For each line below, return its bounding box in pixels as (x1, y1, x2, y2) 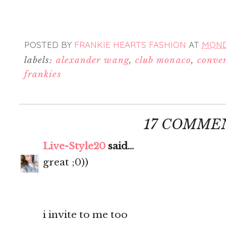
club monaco (135, 54, 191, 66)
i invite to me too (43, 209, 128, 221)
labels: (24, 54, 56, 66)
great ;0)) (43, 156, 88, 168)
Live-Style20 (43, 140, 105, 152)
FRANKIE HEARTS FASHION (74, 39, 186, 50)
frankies (24, 69, 62, 80)
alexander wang (55, 54, 129, 66)
